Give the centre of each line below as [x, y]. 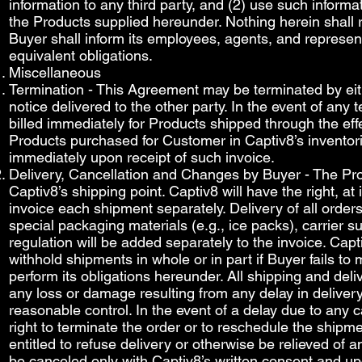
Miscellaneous [55, 72]
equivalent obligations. [81, 55]
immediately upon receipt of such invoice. [142, 157]
